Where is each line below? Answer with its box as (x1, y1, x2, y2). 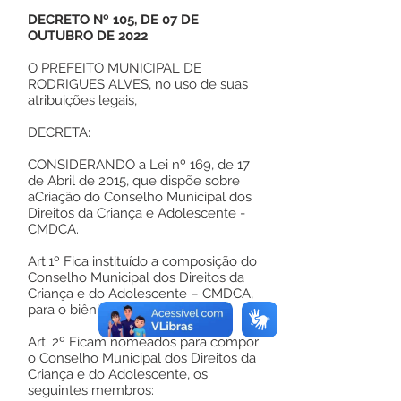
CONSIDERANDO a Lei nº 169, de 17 (28, 157, 250, 173)
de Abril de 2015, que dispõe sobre (28, 173, 240, 189)
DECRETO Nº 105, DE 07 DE (28, 12, 199, 28)
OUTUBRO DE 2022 (28, 28, 148, 44)
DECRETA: (28, 124, 90, 141)
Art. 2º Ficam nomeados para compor (28, 334, 259, 350)
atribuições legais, (28, 92, 137, 108)
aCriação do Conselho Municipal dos (28, 189, 252, 205)
